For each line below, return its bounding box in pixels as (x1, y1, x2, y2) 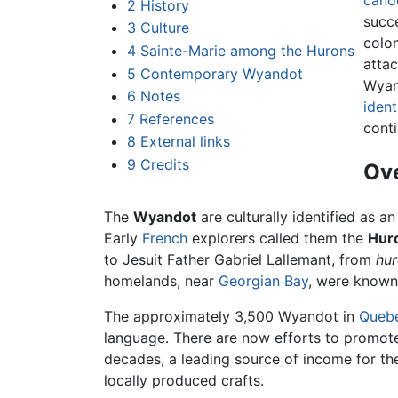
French (142, 229, 187, 248)
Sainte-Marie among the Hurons (139, 42, 354, 60)
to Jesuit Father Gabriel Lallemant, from (104, 251, 376, 269)
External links (139, 132, 230, 151)
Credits (139, 155, 189, 174)
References (139, 109, 214, 128)
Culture (139, 19, 189, 37)
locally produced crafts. (104, 371, 264, 390)
